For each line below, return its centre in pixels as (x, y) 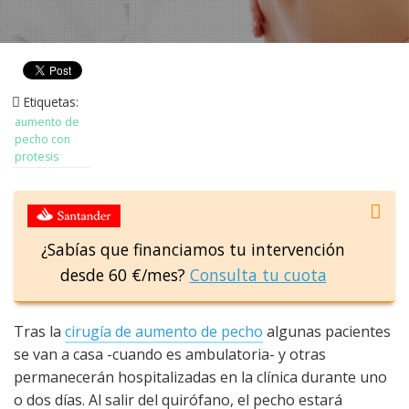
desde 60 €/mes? (125, 274)
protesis (36, 156)
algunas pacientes (327, 331)
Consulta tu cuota (258, 274)
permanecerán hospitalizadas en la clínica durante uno (200, 377)
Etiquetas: (49, 101)
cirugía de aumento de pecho (164, 331)
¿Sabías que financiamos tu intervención (193, 249)
